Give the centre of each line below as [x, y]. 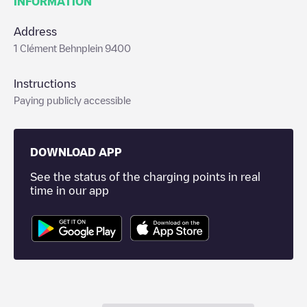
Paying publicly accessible [72, 100]
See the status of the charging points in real [145, 177]
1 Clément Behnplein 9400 [72, 48]
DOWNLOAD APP [76, 152]
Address [35, 32]
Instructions [45, 84]
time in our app [70, 191]
